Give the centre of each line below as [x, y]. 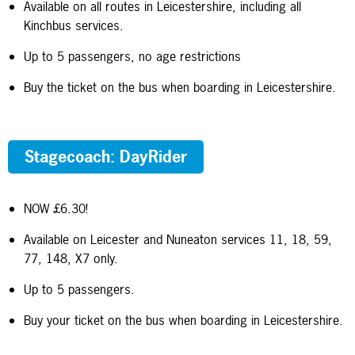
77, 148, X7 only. [73, 258]
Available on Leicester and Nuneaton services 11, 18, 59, [178, 239]
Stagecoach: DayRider [106, 156]
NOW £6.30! [56, 208]
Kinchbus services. [76, 25]
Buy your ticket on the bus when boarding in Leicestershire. [185, 320]
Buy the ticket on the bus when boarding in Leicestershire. [182, 87]
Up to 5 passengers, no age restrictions [132, 56]
